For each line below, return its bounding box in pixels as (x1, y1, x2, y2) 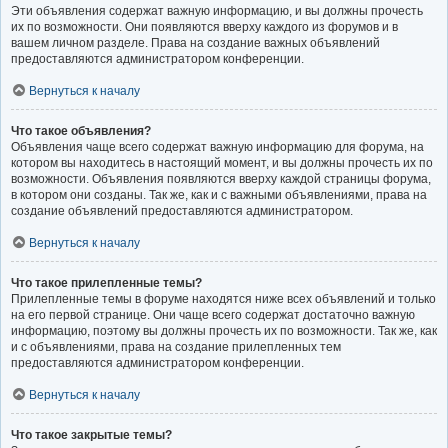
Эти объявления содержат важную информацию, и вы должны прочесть (11, 3, 423, 18)
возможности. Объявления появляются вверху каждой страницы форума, (11, 171, 431, 186)
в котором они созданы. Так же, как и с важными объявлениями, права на (11, 187, 427, 202)
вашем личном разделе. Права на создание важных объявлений (11, 35, 380, 50)
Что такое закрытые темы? (11, 427, 172, 442)
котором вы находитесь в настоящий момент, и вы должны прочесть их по (11, 155, 433, 170)
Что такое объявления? (11, 123, 151, 138)
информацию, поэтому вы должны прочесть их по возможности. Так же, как (11, 323, 437, 338)
